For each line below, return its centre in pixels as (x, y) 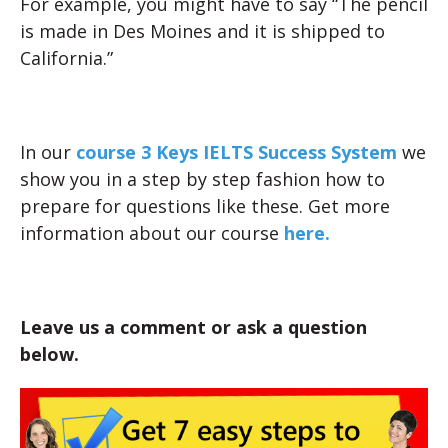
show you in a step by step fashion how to (202, 179)
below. (49, 354)
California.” (66, 58)
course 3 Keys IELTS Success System (239, 152)
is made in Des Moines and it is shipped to (202, 31)
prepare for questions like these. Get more (205, 206)
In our (48, 152)
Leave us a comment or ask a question (193, 327)
